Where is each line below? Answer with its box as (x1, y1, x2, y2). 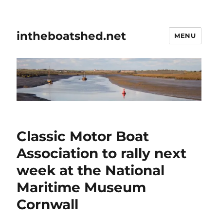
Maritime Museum (17, 179, 146, 196)
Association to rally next (17, 145, 187, 162)
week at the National (17, 162, 165, 179)
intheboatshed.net (17, 29, 127, 43)
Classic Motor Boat (17, 128, 149, 145)
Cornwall (17, 196, 79, 213)
